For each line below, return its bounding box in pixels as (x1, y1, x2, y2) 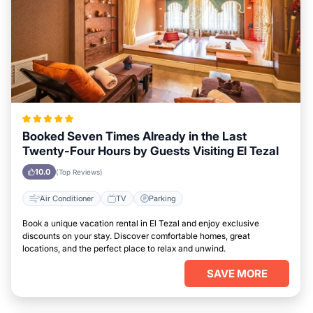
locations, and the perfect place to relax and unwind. (22, 243, 226, 254)
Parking (149, 193, 176, 203)
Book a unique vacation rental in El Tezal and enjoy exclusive (22, 218, 259, 228)
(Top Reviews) (56, 168, 103, 176)
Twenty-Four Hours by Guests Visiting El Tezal (22, 144, 279, 158)
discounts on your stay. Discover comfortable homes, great (22, 231, 250, 241)
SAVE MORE (206, 267, 268, 280)
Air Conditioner (40, 193, 94, 203)
